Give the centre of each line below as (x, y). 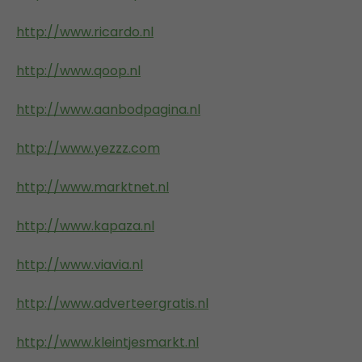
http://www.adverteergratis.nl (112, 303)
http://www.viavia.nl (80, 264)
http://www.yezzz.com (88, 148)
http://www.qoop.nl (78, 70)
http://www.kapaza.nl (85, 225)
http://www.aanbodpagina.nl (108, 109)
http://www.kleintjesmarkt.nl (107, 342)
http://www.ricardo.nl (85, 32)
